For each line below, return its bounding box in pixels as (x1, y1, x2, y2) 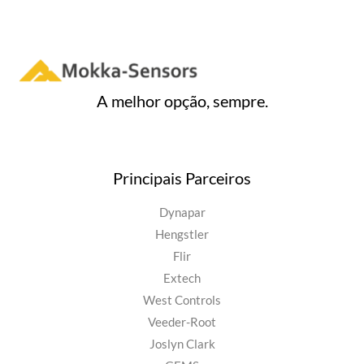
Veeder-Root (148, 315, 216, 330)
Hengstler (155, 227, 209, 242)
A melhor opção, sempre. (96, 91, 268, 111)
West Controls (143, 293, 221, 308)
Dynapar (158, 206, 206, 220)
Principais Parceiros (113, 168, 251, 188)
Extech (163, 271, 201, 286)
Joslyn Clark (149, 337, 215, 352)
